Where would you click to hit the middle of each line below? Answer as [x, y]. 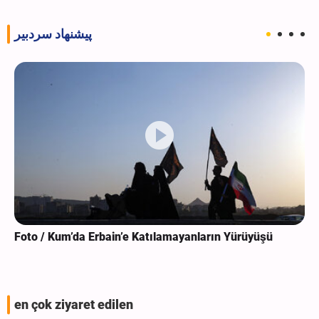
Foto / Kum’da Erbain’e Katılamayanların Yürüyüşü [143, 237]
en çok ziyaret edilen [74, 305]
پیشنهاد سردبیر [53, 34]
